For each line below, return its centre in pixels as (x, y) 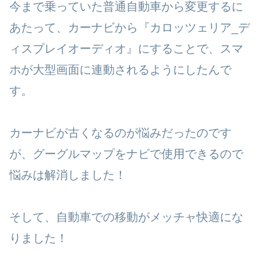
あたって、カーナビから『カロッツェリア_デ (130, 27)
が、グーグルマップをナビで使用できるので (126, 154)
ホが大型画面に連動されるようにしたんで (120, 69)
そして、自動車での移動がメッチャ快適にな (126, 217)
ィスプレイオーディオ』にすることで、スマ (126, 48)
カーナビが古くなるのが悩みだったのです (120, 132)
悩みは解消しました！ (68, 175)
